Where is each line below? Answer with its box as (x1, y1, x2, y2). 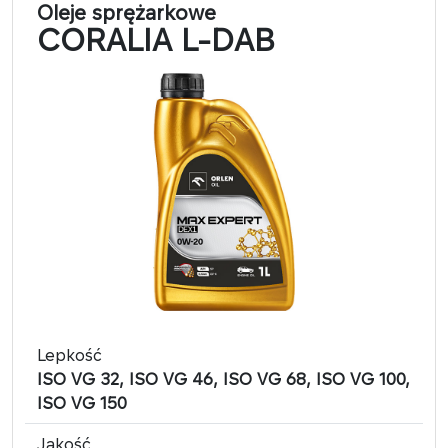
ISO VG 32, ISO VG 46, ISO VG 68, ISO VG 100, (37, 368, 410, 389)
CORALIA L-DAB (37, 21, 275, 58)
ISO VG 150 (37, 392, 127, 413)
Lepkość (37, 344, 102, 365)
